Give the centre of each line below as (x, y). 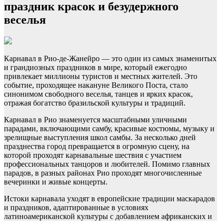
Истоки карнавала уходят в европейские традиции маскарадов (110, 199)
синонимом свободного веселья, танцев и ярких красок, (98, 94)
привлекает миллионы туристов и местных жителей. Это (101, 76)
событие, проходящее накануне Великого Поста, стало (96, 85)
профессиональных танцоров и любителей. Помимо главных (107, 164)
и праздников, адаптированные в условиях (76, 208)
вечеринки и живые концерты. (56, 182)
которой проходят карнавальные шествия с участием (93, 155)
